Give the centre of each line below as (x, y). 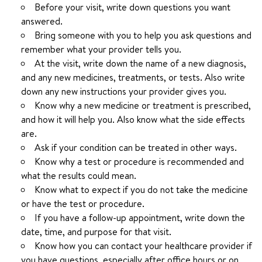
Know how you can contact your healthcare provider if (143, 246)
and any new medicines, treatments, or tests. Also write (133, 77)
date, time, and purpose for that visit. (96, 232)
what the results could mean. (79, 175)
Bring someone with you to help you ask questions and (143, 35)
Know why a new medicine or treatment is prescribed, (143, 105)
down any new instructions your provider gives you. (124, 91)
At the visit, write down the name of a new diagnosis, (140, 63)
